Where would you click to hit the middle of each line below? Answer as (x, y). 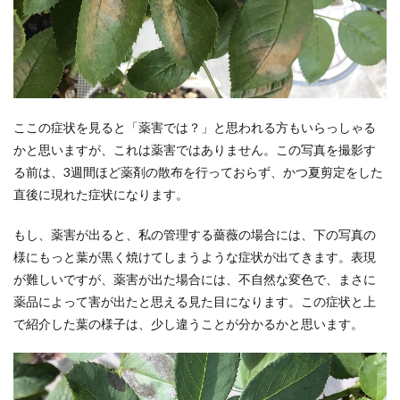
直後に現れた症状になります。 (101, 194)
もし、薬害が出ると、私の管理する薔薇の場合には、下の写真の (195, 234)
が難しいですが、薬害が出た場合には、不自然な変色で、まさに (195, 279)
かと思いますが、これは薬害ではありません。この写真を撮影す (195, 149)
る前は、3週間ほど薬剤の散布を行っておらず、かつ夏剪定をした (198, 171)
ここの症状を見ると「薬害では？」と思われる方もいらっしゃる (195, 127)
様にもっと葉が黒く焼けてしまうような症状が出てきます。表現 (195, 256)
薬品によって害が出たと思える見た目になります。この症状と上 (195, 301)
